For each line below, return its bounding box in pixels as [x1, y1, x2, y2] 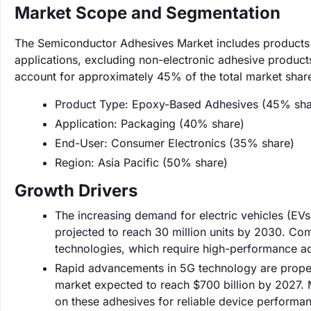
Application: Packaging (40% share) [55, 117, 244, 131]
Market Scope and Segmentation [15, 3, 280, 23]
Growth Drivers [15, 180, 137, 201]
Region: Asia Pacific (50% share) [55, 155, 228, 169]
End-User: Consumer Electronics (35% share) [55, 136, 294, 150]
